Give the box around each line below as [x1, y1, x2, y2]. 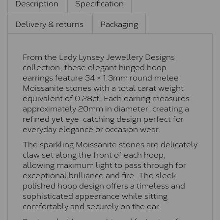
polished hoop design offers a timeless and [23, 179, 185, 192]
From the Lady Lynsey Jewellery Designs [23, 50, 175, 63]
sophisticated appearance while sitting [23, 189, 167, 202]
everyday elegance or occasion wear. [23, 122, 161, 135]
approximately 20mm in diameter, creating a [23, 102, 189, 114]
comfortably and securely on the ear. [23, 199, 161, 212]
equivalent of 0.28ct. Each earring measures [23, 91, 190, 104]
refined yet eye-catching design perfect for [23, 112, 184, 125]
